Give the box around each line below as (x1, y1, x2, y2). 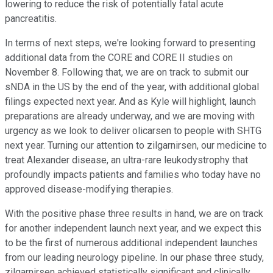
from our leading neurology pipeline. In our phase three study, (5, 251, 264, 263)
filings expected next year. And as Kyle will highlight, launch (5, 95, 256, 107)
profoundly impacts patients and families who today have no (5, 168, 261, 180)
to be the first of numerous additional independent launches (5, 236, 258, 249)
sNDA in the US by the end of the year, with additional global (5, 80, 259, 93)
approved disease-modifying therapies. (5, 183, 173, 195)
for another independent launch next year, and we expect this (5, 222, 261, 234)
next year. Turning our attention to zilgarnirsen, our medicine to (5, 139, 267, 151)
